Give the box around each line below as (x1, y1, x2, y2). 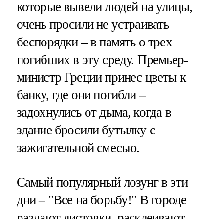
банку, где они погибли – (16, 87, 146, 102)
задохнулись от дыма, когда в (16, 105, 171, 120)
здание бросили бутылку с (16, 122, 155, 137)
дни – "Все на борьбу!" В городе (16, 192, 187, 207)
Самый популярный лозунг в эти (16, 175, 188, 190)
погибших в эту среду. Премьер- (16, 52, 188, 67)
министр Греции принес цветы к (16, 69, 186, 85)
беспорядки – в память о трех (16, 34, 172, 49)
